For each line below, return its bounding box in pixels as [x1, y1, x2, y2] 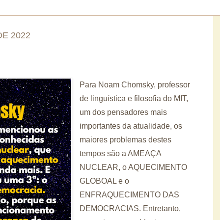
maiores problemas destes [80, 135, 171, 144]
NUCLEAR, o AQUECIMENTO [80, 163, 187, 171]
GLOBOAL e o [80, 176, 129, 185]
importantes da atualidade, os [80, 121, 182, 130]
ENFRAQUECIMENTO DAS [80, 190, 179, 199]
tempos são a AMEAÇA [80, 149, 161, 158]
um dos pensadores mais [80, 108, 167, 116]
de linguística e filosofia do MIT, [80, 94, 188, 103]
